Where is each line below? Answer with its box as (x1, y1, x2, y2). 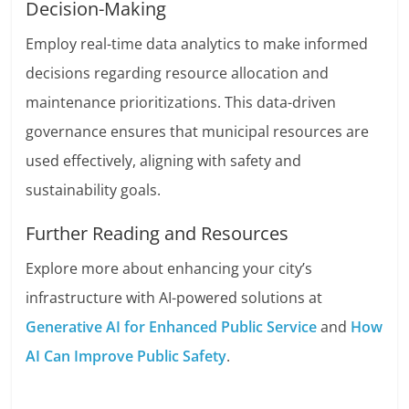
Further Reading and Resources (26, 221, 289, 246)
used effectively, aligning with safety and (26, 151, 302, 172)
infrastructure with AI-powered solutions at (26, 288, 323, 309)
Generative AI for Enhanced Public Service (26, 317, 318, 338)
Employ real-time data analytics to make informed (26, 34, 369, 55)
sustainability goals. (26, 180, 162, 201)
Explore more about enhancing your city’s (26, 258, 313, 279)
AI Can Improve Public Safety (26, 346, 227, 367)
